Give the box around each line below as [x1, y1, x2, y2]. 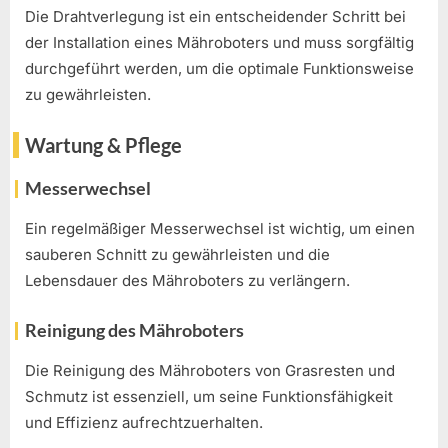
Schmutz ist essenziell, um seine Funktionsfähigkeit [25, 387, 393, 407]
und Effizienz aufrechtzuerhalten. [25, 413, 263, 433]
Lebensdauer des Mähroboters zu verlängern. [25, 271, 350, 291]
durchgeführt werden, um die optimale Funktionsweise [25, 58, 414, 78]
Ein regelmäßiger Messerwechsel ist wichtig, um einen [25, 219, 415, 239]
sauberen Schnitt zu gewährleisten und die [25, 245, 330, 265]
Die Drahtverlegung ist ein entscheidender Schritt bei [25, 6, 406, 26]
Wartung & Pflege [25, 133, 182, 158]
